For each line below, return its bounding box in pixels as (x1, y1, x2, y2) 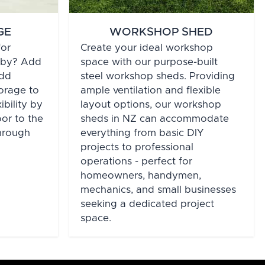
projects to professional (80, 143, 193, 153)
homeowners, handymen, (80, 171, 201, 181)
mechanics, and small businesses (80, 185, 236, 195)
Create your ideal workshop (80, 43, 213, 53)
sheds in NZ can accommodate (80, 114, 229, 124)
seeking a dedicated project (80, 199, 214, 209)
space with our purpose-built (80, 57, 218, 67)
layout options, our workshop (80, 100, 221, 110)
